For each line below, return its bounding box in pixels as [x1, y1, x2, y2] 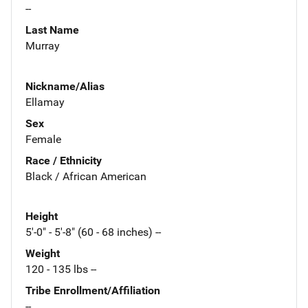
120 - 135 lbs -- [25, 263, 96, 276]
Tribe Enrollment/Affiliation [25, 284, 160, 298]
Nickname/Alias [25, 79, 104, 93]
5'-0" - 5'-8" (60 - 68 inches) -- [25, 225, 161, 239]
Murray [25, 38, 60, 52]
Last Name [25, 23, 79, 36]
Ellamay [25, 95, 65, 109]
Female [25, 132, 61, 146]
